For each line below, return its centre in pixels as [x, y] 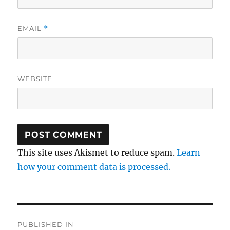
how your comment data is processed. [94, 167]
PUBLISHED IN [46, 225]
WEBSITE [35, 79]
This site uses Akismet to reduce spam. [97, 153]
